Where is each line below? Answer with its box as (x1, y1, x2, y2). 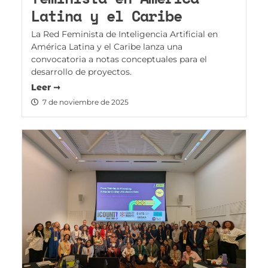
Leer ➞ (31, 82, 60, 93)
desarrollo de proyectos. (31, 66, 132, 78)
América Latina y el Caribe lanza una (31, 41, 182, 53)
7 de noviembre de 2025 (42, 98, 129, 107)
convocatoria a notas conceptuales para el (31, 54, 207, 65)
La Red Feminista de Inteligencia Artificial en (31, 29, 218, 40)
